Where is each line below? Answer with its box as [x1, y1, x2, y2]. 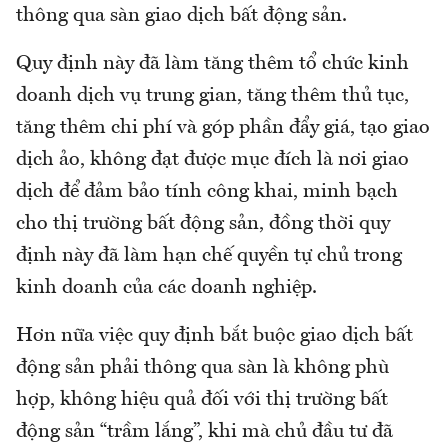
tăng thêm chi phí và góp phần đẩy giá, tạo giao [16, 117, 430, 138]
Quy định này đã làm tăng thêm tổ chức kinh [16, 53, 409, 74]
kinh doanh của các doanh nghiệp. [16, 277, 317, 298]
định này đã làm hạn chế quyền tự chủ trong [16, 245, 402, 266]
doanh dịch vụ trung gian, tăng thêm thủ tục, [16, 85, 409, 106]
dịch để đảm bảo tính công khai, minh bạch [16, 181, 398, 202]
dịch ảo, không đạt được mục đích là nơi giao [16, 149, 409, 170]
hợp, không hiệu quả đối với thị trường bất [16, 389, 388, 410]
